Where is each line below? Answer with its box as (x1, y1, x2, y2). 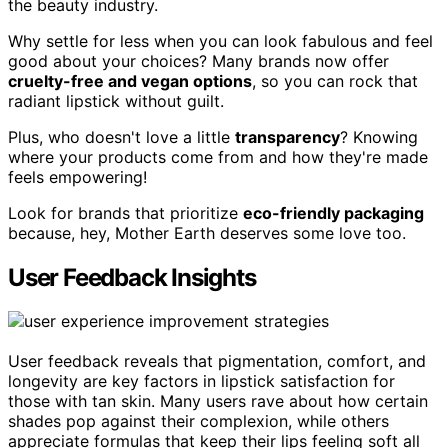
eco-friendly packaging (243, 202, 424, 223)
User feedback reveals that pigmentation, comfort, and (8, 351, 426, 372)
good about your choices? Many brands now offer (8, 50, 389, 71)
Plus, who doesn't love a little (8, 126, 235, 147)
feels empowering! (8, 166, 147, 187)
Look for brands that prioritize (8, 202, 243, 223)
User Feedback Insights (8, 262, 256, 292)
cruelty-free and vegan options (8, 70, 252, 91)
